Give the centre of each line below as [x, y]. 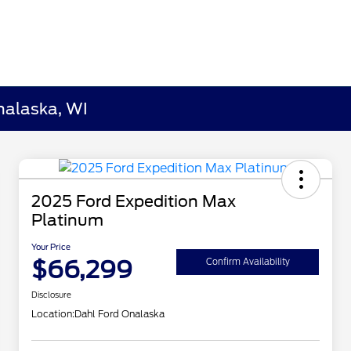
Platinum [67, 221]
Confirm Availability [248, 261]
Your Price [51, 247]
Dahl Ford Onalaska [119, 314]
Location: [53, 314]
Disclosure [51, 295]
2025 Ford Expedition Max [134, 202]
